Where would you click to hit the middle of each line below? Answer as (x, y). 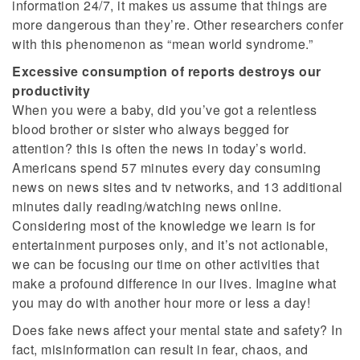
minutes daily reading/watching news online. (147, 207)
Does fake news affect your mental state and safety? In (177, 330)
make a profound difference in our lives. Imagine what (174, 284)
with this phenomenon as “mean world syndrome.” (162, 44)
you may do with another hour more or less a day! (161, 303)
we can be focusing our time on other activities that (166, 264)
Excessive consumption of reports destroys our (167, 72)
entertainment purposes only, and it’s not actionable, (170, 245)
